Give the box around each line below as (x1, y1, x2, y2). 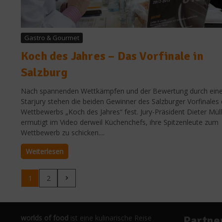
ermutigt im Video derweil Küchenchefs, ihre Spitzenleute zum (21, 117, 219, 127)
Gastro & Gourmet (24, 33, 79, 42)
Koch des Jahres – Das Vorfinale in (21, 48, 203, 63)
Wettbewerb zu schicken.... (21, 127, 105, 137)
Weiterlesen (26, 146, 63, 156)
